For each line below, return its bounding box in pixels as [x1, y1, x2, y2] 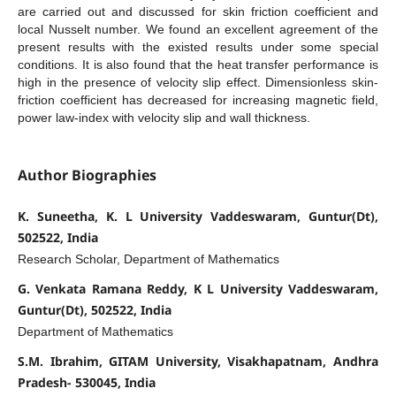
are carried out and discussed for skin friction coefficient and [17, 4, 379, 19]
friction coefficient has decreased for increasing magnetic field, [17, 93, 379, 108]
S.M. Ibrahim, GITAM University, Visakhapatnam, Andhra [17, 353, 379, 370]
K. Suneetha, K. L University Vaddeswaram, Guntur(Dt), [17, 208, 379, 225]
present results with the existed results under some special [17, 40, 379, 55]
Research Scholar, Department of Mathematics [17, 252, 279, 267]
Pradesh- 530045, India [17, 374, 156, 392]
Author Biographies [17, 165, 156, 186]
